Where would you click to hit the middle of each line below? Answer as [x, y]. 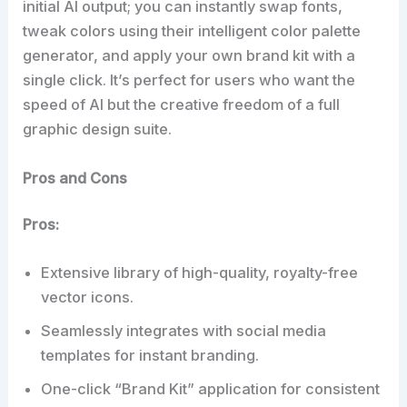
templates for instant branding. [150, 356]
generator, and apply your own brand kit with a [189, 56]
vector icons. [88, 298]
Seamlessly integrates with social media [184, 331]
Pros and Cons [75, 178]
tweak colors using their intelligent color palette [192, 31]
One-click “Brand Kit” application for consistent [211, 389]
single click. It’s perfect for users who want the [189, 80]
